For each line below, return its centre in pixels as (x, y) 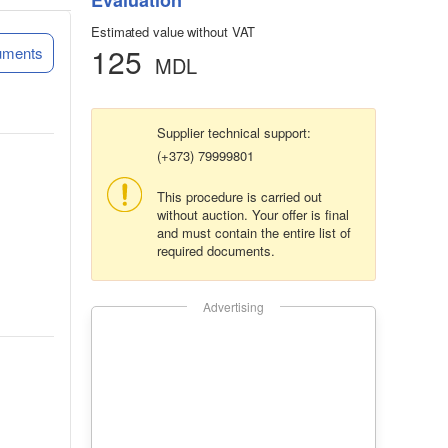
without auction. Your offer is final (253, 215)
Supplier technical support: (234, 133)
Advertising (233, 307)
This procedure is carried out (239, 197)
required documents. (216, 251)
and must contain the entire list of (254, 233)
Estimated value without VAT (173, 32)
